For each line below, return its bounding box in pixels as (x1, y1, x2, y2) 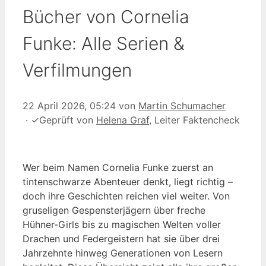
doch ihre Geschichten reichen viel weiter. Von (23, 189, 230, 202)
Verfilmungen (23, 59, 132, 81)
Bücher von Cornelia (23, 5, 189, 27)
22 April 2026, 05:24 (23, 99, 116, 112)
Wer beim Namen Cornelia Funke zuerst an (23, 161, 213, 173)
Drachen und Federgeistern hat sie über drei (23, 232, 220, 245)
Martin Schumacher (138, 99, 226, 112)
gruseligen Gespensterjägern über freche (23, 204, 205, 216)
